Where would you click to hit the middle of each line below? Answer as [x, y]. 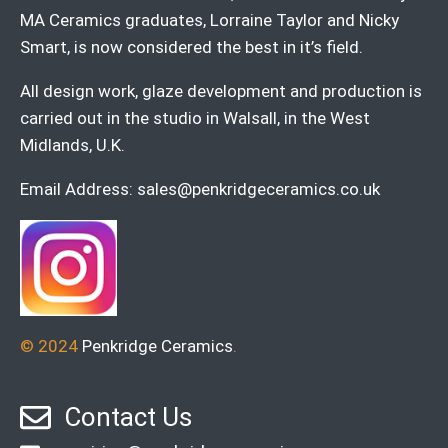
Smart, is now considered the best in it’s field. [191, 46]
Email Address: [78, 188]
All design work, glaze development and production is [221, 90]
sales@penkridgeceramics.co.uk [258, 188]
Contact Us [127, 417]
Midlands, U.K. [72, 144]
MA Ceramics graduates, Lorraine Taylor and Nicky [209, 19]
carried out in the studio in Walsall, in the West [195, 117]
